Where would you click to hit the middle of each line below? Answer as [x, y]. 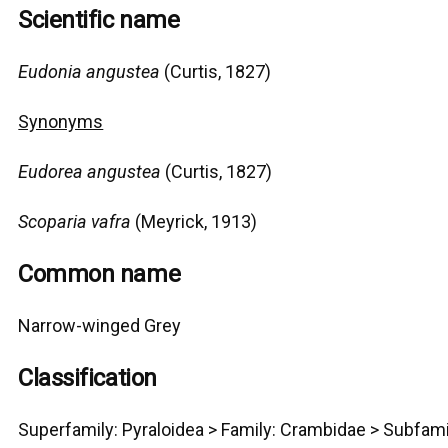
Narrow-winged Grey [100, 326]
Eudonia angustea [89, 72]
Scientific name [99, 20]
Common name [99, 274]
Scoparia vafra [75, 222]
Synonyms [61, 122]
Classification [87, 378]
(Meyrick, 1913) [194, 222]
